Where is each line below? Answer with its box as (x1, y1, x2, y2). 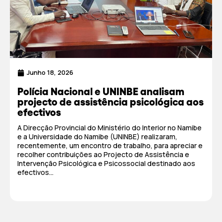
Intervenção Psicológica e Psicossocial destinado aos (17, 159, 195, 168)
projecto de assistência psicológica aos (17, 96, 204, 108)
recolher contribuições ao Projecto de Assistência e (17, 150, 189, 159)
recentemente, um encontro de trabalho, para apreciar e (17, 141, 203, 150)
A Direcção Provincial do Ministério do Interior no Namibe (17, 123, 202, 132)
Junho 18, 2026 (27, 68, 73, 77)
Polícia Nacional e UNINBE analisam (17, 85, 184, 98)
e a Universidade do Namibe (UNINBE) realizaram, (17, 132, 177, 141)
